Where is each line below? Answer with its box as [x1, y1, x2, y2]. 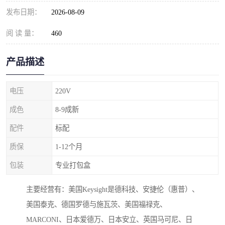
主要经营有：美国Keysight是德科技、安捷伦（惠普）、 [26, 185, 199, 194]
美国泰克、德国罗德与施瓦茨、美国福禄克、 [26, 200, 167, 209]
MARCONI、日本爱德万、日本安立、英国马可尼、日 [26, 215, 192, 224]
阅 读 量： [6, 29, 38, 37]
